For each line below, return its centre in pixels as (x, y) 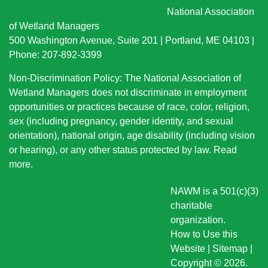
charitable (191, 206)
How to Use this (204, 234)
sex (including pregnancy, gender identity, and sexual (121, 121)
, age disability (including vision (188, 136)
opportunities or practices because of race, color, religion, (129, 107)
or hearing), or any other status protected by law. (111, 150)
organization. (198, 220)
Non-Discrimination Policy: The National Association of (125, 78)
